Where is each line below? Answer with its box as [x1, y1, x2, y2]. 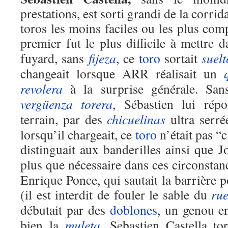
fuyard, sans [20, 49, 89, 67]
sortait [160, 49, 202, 67]
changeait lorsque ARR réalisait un [20, 65, 224, 82]
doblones [109, 201, 157, 218]
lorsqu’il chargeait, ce [20, 126, 135, 143]
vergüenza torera [20, 95, 113, 112]
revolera [20, 80, 63, 97]
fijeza [88, 49, 116, 67]
